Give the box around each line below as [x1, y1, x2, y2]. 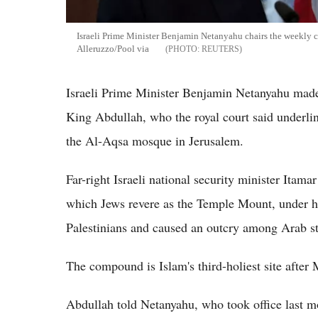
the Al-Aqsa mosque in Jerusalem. [66, 132, 243, 150]
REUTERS [202, 44, 239, 55]
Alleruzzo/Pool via [77, 43, 151, 55]
